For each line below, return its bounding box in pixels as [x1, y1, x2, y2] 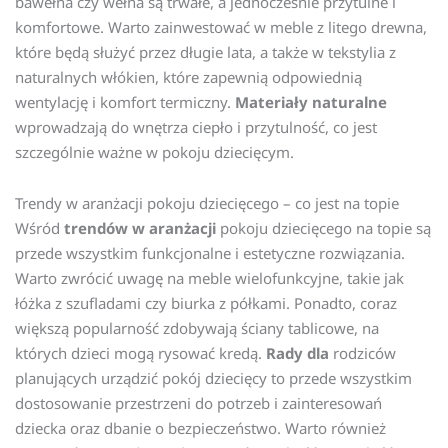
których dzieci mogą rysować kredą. [15, 343, 266, 364]
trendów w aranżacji [64, 218, 216, 239]
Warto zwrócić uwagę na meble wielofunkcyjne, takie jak [15, 268, 404, 289]
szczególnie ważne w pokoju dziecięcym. [15, 141, 294, 162]
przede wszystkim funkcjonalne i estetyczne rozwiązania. [15, 243, 405, 264]
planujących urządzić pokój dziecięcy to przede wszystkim [15, 368, 412, 389]
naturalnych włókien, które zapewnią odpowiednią [15, 66, 362, 87]
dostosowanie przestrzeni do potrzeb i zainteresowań [15, 393, 382, 414]
